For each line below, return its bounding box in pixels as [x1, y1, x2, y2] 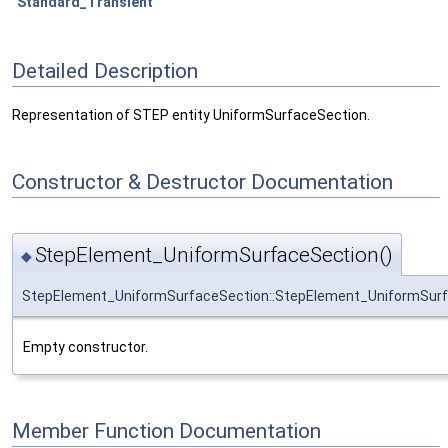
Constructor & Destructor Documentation [12, 170, 393, 195]
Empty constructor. [23, 339, 148, 356]
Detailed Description [12, 59, 198, 83]
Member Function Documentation [12, 418, 321, 443]
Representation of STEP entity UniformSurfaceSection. [12, 107, 370, 124]
